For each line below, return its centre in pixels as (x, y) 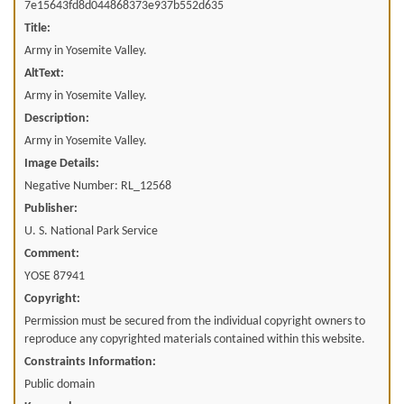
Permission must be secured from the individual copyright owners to (195, 321)
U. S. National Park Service (91, 231)
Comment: (52, 254)
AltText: (44, 73)
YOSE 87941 (55, 276)
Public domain (60, 385)
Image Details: (62, 164)
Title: (37, 28)
